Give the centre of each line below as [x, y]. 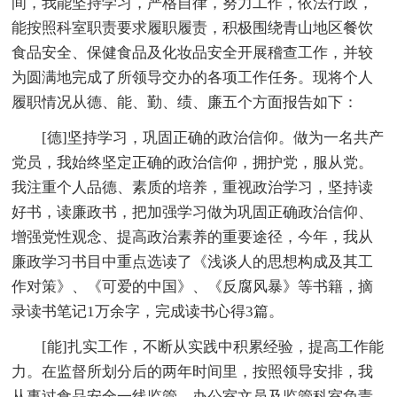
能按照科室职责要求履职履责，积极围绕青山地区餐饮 [193, 28]
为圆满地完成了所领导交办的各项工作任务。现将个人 [193, 78]
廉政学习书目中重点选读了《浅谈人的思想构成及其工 [193, 262]
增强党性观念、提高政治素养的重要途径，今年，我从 [193, 237]
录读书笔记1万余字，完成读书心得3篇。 [148, 312]
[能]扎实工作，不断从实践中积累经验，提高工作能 [213, 347]
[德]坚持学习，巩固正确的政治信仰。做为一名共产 [213, 138]
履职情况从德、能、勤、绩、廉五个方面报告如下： [185, 103]
